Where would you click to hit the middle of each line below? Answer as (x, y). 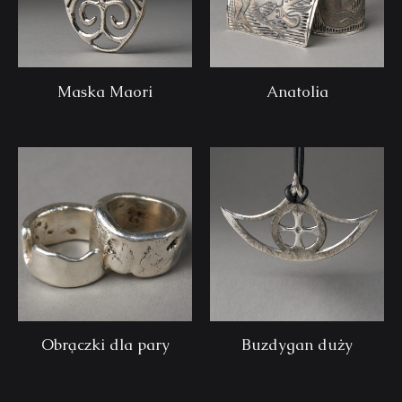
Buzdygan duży (297, 345)
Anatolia (297, 91)
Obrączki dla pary (105, 345)
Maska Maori (105, 91)
